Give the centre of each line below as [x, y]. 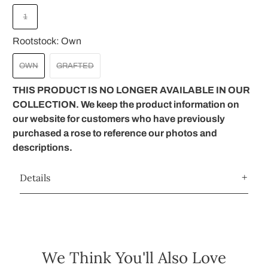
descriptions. [43, 148]
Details [35, 178]
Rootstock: [37, 41]
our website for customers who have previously [119, 119]
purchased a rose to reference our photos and [115, 133]
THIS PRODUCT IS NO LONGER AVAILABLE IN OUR [132, 90]
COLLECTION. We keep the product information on [126, 105]
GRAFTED [75, 66]
